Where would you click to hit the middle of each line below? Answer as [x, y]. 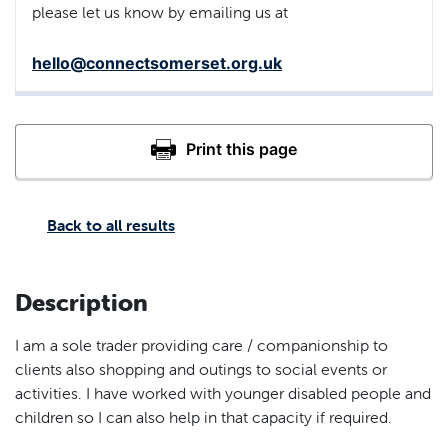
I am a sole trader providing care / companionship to [201, 344]
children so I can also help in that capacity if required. [203, 416]
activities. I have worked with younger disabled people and [223, 392]
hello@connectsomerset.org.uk [157, 62]
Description [81, 302]
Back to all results [111, 224]
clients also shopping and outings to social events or [201, 368]
